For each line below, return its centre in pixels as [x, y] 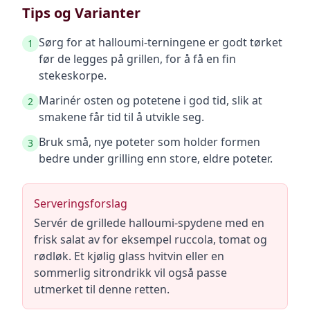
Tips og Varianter [81, 13]
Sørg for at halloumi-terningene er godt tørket [161, 42]
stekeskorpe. [73, 75]
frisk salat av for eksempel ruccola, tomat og [151, 239]
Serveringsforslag [81, 203]
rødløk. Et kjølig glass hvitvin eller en [129, 256]
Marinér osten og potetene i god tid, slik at [151, 100]
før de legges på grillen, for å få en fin [137, 59]
